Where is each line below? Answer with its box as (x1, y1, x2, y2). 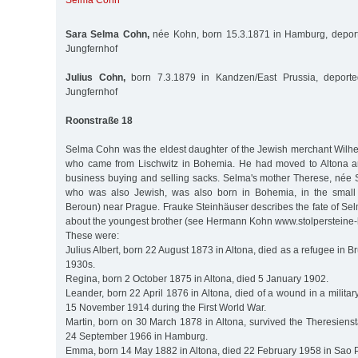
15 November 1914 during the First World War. (66, 301, 272, 313)
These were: (66, 229, 125, 241)
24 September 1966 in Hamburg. (66, 330, 208, 342)
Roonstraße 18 (66, 114, 133, 126)
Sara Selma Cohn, (66, 28, 149, 40)
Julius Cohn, (66, 71, 125, 83)
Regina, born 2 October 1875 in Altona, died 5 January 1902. (66, 272, 334, 284)
